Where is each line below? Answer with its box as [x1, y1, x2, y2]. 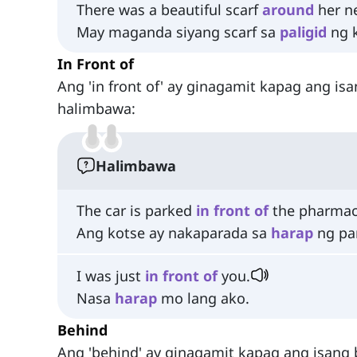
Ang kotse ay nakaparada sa [76, 223, 271, 243]
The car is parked [76, 201, 196, 221]
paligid [280, 22, 327, 42]
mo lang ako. [157, 288, 249, 308]
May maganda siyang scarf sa [76, 22, 280, 42]
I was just [76, 265, 145, 285]
